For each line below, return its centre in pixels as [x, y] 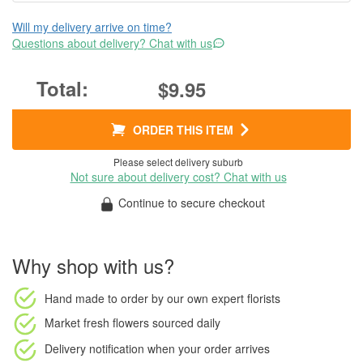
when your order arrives [207, 348]
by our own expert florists [214, 298]
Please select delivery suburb [178, 162]
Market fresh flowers [97, 322]
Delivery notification [94, 348]
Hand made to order [96, 298]
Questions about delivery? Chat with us [112, 43]
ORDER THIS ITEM [183, 130]
